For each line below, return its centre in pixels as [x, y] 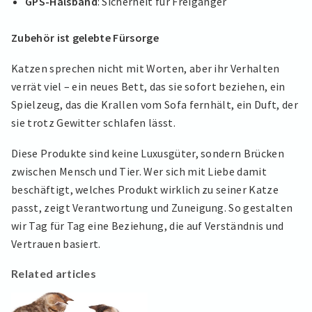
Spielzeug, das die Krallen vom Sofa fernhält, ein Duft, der [155, 105]
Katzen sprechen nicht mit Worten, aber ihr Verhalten [146, 69]
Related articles [54, 274]
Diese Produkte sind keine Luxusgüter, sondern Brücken [148, 153]
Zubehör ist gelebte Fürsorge [85, 38]
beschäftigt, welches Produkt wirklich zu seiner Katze [145, 189]
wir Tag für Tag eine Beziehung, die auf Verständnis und [148, 225]
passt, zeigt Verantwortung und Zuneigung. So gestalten [152, 207]
